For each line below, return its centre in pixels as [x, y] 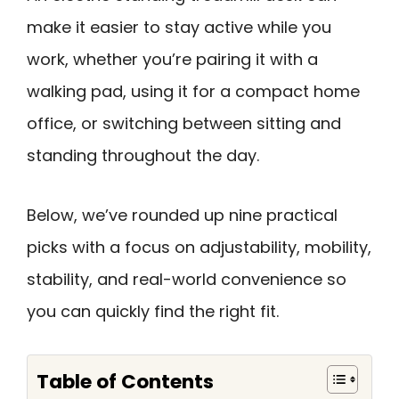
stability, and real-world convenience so [187, 279]
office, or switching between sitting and [184, 123]
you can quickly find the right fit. [153, 311]
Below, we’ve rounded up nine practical [182, 215]
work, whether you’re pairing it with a [172, 59]
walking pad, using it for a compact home [193, 91]
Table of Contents [125, 381]
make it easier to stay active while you [179, 27]
